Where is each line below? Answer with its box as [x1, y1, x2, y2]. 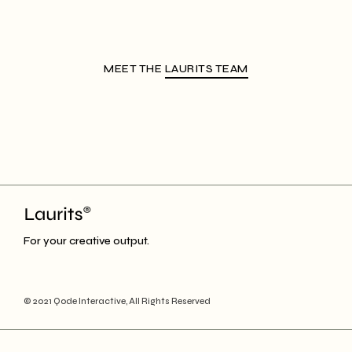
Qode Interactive [53, 296, 126, 307]
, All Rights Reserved [126, 296, 211, 307]
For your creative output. [24, 234, 149, 248]
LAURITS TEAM [164, 62, 248, 76]
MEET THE [104, 62, 165, 76]
